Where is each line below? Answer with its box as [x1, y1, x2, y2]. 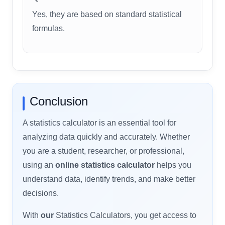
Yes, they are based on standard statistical [32, 10, 182, 19]
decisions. [23, 188, 59, 197]
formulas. [32, 24, 65, 33]
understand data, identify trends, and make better [23, 174, 195, 183]
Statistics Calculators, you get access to [54, 210, 196, 219]
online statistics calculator [55, 160, 155, 169]
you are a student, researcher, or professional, [23, 146, 184, 155]
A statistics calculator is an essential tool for [23, 118, 176, 127]
